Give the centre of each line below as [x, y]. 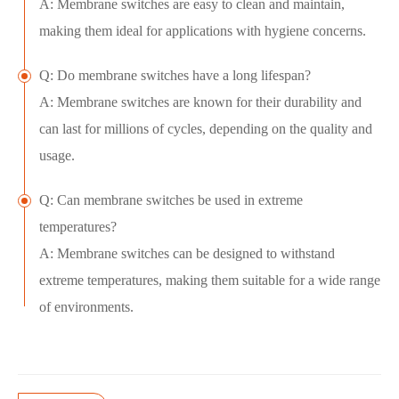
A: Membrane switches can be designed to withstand [187, 254]
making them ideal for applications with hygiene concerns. [203, 31]
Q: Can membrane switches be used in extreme [171, 200]
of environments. [86, 307]
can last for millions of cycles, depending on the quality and [206, 129]
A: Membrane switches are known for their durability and [200, 102]
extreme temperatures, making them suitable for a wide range [210, 281]
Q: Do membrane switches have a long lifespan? [175, 76]
